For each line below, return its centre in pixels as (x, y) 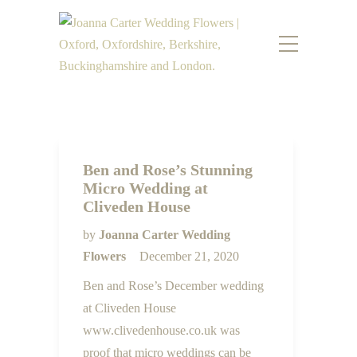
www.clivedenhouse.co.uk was (161, 330)
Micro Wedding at (145, 188)
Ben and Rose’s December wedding (173, 286)
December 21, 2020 (189, 256)
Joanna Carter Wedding (165, 235)
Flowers (106, 256)
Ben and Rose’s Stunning (168, 170)
